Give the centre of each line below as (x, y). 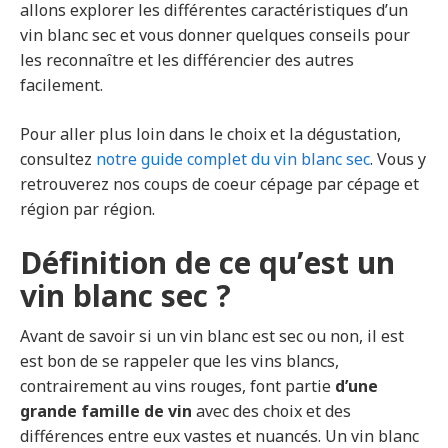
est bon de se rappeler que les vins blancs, (179, 361)
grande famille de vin (106, 411)
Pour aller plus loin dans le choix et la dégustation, (210, 134)
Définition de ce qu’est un (207, 263)
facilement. (61, 85)
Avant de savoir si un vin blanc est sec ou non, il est (212, 336)
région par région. (87, 209)
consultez (58, 159)
